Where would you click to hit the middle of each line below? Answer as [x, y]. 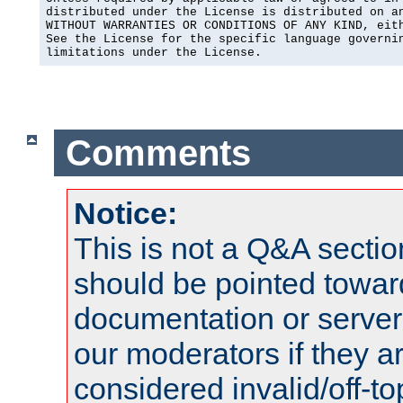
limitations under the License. [154, 53]
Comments [158, 152]
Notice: [125, 214]
